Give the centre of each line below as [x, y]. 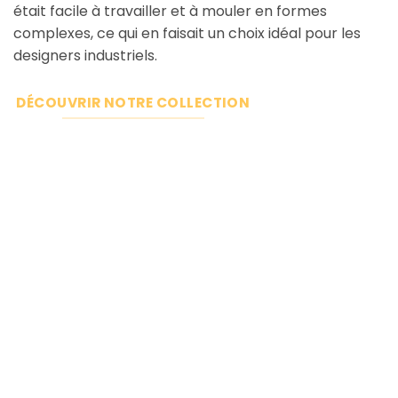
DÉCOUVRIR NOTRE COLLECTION [133, 102]
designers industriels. [85, 55]
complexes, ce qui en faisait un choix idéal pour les [187, 33]
